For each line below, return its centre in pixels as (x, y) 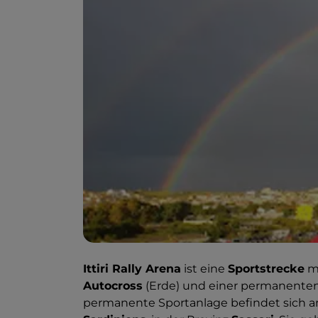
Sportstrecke (266, 269)
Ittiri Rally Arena (132, 269)
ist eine (204, 269)
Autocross (113, 286)
